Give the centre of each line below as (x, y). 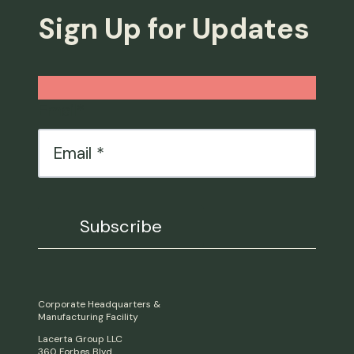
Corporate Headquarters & (99, 304)
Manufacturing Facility (88, 316)
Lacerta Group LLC (80, 339)
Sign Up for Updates (174, 29)
